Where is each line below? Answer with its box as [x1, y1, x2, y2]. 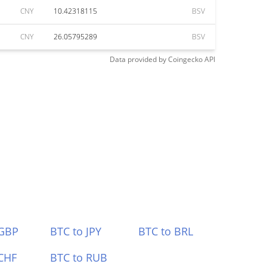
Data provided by [110, 54, 166, 64]
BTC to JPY [49, 224, 101, 238]
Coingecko [168, 54, 203, 64]
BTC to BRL [138, 224, 194, 238]
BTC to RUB [49, 250, 107, 265]
